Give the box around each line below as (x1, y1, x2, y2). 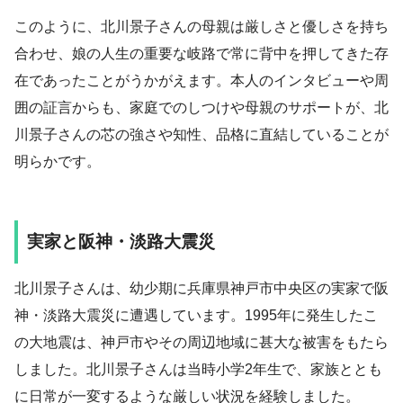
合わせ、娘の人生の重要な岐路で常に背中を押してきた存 (14, 45, 389, 61)
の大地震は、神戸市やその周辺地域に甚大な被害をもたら (14, 334, 389, 350)
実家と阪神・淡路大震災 (27, 231, 215, 251)
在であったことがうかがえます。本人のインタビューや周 (14, 72, 389, 88)
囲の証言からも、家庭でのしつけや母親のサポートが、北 (14, 99, 389, 115)
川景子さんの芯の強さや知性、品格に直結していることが (14, 126, 389, 142)
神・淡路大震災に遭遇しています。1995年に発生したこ (14, 307, 378, 323)
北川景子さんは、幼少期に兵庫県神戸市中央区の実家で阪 (14, 280, 389, 296)
